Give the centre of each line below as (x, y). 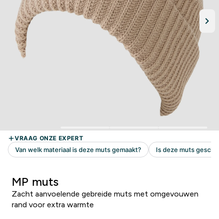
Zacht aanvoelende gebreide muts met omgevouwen (105, 194)
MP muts (35, 182)
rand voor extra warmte (53, 205)
